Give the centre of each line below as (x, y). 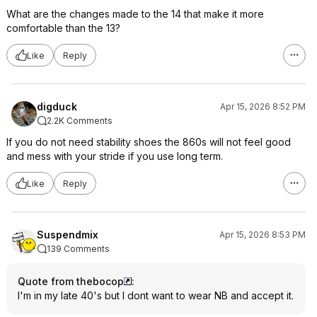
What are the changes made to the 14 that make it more (135, 14)
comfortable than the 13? (63, 28)
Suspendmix (68, 235)
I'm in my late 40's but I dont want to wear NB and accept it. (156, 295)
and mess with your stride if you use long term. (115, 156)
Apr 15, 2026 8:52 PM (263, 106)
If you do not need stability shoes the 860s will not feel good (149, 142)
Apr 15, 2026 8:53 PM (263, 235)
